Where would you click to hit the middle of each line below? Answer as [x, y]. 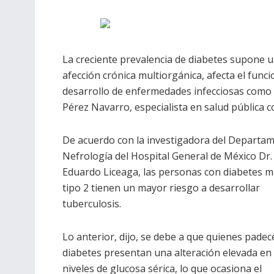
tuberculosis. [92, 204]
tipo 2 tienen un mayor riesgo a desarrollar [161, 188]
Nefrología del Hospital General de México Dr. [167, 156]
